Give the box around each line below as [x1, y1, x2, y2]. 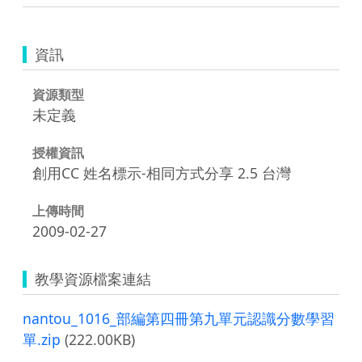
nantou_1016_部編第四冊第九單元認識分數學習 [23, 308, 335, 328]
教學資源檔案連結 [35, 268, 151, 288]
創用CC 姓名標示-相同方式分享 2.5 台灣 [32, 162, 291, 183]
